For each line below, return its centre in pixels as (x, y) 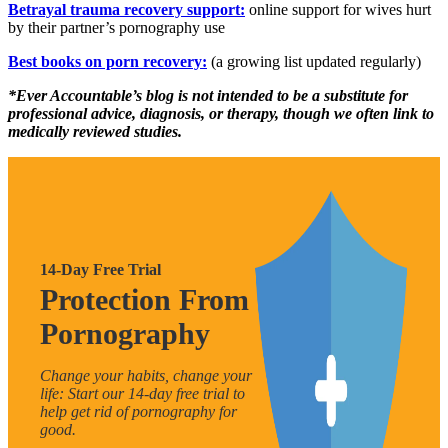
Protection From (144, 299)
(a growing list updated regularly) (314, 61)
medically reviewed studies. (95, 131)
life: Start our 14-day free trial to (142, 393)
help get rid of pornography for (138, 411)
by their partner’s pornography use (116, 27)
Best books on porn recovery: (107, 61)
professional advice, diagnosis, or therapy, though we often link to (221, 113)
